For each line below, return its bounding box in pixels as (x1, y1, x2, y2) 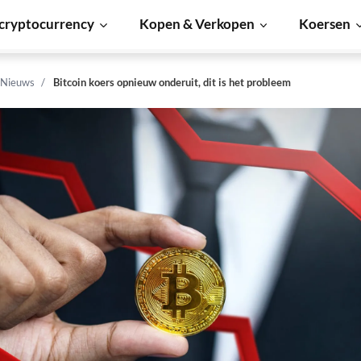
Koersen (299, 15, 351, 32)
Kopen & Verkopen (139, 15, 255, 32)
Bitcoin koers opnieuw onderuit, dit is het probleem (53, 76, 291, 89)
